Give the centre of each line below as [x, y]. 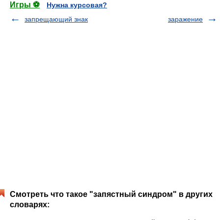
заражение [185, 19]
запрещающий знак [56, 19]
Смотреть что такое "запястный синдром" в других [111, 194]
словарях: [30, 205]
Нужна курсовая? [77, 5]
